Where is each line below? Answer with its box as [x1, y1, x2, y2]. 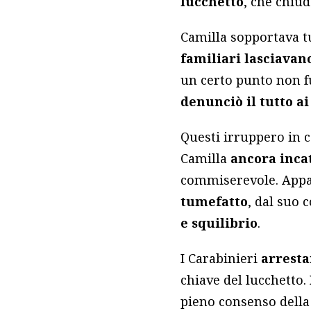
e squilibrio [180, 215, 258, 232]
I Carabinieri [180, 250, 262, 267]
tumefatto [180, 193, 249, 210]
